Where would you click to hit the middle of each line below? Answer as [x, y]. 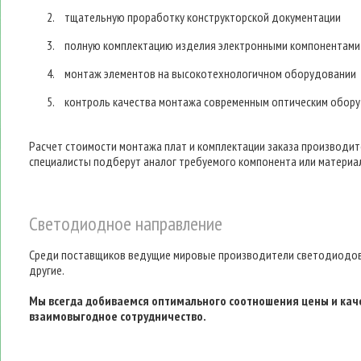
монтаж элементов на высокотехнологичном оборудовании [211, 73]
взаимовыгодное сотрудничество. [118, 315]
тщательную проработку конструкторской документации [203, 17]
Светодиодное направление [126, 223]
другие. [47, 270]
